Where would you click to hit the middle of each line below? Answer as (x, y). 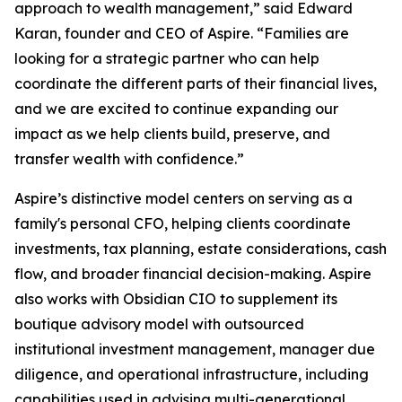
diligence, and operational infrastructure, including (192, 375)
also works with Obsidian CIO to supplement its (176, 299)
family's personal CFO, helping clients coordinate (183, 224)
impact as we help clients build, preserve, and (172, 134)
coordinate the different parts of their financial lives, (196, 84)
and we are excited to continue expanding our (176, 109)
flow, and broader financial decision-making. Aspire (193, 274)
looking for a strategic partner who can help (167, 59)
